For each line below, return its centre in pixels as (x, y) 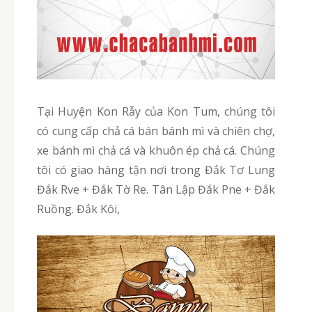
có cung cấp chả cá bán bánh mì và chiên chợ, (156, 131)
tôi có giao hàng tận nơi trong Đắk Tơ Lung (156, 170)
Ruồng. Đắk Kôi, (78, 209)
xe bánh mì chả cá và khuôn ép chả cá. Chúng (156, 150)
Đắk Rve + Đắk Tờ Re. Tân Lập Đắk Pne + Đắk (156, 189)
